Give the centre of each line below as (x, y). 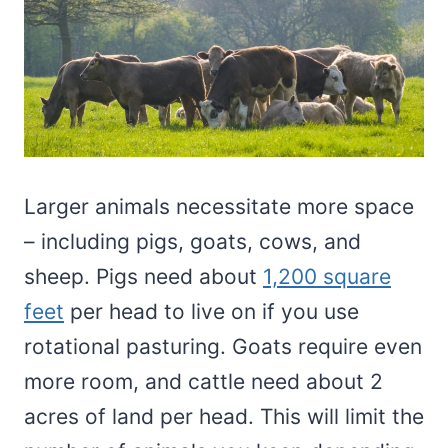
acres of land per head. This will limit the (224, 417)
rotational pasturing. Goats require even (223, 347)
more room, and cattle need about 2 (203, 382)
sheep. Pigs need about (143, 277)
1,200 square (327, 277)
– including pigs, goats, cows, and (192, 242)
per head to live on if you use (211, 312)
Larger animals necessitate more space (219, 207)
